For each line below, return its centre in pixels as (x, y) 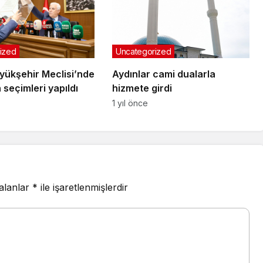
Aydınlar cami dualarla (163, 74)
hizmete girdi (142, 88)
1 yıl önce (130, 103)
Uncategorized (143, 51)
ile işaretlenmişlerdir (83, 187)
